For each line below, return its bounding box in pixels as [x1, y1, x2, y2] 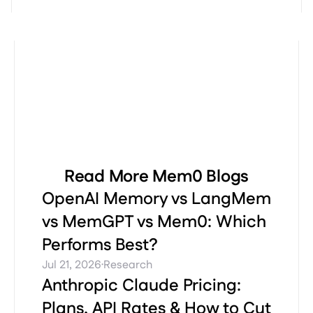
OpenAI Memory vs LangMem [42, 187, 271, 211]
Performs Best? [42, 233, 158, 257]
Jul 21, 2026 [42, 257, 101, 274]
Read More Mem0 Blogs [64, 164, 249, 189]
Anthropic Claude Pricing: [42, 273, 241, 298]
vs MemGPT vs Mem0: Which [42, 210, 266, 234]
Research [103, 257, 152, 274]
